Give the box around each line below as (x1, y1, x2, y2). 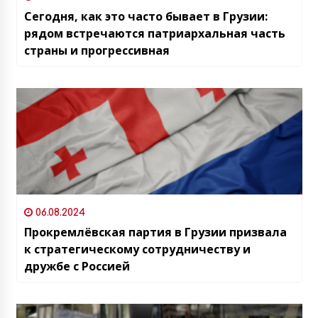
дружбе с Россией (23, 258, 130, 274)
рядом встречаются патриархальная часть (23, 25, 285, 41)
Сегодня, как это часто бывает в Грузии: (23, 8, 268, 24)
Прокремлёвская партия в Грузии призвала (23, 224, 287, 240)
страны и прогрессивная (23, 42, 170, 58)
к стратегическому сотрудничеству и (23, 241, 251, 257)
